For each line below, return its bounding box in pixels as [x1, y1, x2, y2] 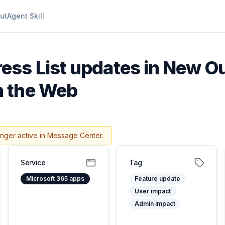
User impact [135, 187, 171, 195]
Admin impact [135, 200, 175, 207]
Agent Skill [7, 12, 44, 20]
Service [21, 158, 46, 167]
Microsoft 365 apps [26, 175, 84, 182]
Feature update [135, 175, 180, 182]
